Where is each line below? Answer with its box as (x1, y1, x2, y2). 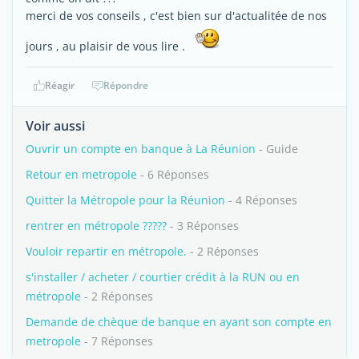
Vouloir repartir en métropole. (26, 244, 187, 259)
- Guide (256, 141, 298, 156)
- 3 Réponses (167, 218, 239, 233)
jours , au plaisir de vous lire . (26, 38, 195, 54)
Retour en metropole (26, 167, 137, 182)
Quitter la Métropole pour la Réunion (26, 192, 225, 208)
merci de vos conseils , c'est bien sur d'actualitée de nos (26, 8, 327, 23)
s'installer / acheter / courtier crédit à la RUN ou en (26, 269, 300, 284)
